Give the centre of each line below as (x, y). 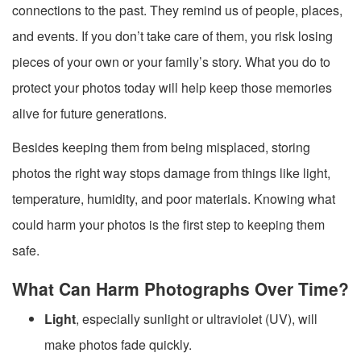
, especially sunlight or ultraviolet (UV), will (197, 318)
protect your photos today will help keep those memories (172, 87)
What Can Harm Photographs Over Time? (180, 288)
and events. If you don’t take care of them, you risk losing (172, 35)
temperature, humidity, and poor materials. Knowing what (174, 198)
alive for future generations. (89, 113)
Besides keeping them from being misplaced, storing (161, 147)
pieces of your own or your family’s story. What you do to (171, 61)
